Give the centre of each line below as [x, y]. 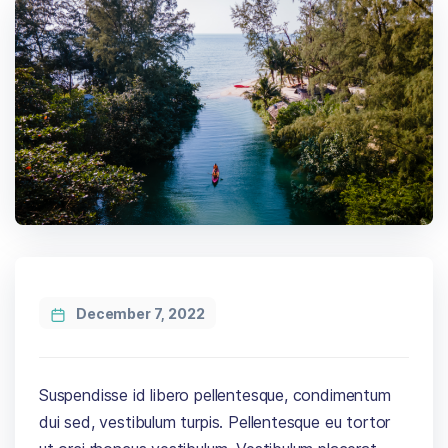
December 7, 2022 [140, 313]
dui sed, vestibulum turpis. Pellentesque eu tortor [215, 421]
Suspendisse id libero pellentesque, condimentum [215, 394]
